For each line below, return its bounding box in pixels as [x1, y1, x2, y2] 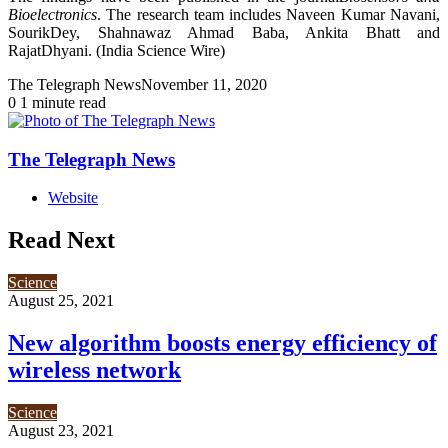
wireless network [8, 356, 181, 383]
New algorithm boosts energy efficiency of [8, 329, 437, 356]
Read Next [8, 227, 115, 254]
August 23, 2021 [8, 421, 114, 439]
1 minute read [16, 93, 106, 111]
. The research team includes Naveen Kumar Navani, [97, 5, 440, 23]
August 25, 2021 [8, 292, 114, 310]
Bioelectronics [8, 5, 97, 23]
